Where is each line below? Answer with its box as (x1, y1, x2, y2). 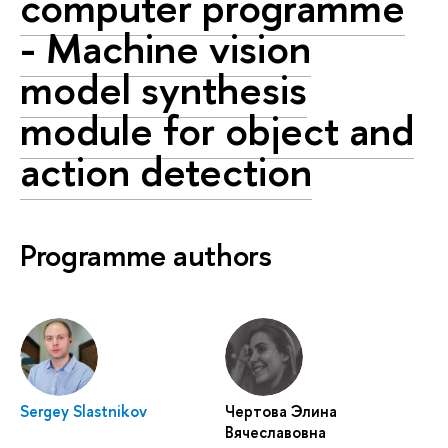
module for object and (20, 101, 414, 158)
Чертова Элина (224, 400, 337, 423)
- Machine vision (20, 19, 311, 76)
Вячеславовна (224, 421, 326, 444)
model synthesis (20, 60, 307, 117)
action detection (20, 142, 312, 199)
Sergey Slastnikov (20, 400, 147, 423)
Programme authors (20, 233, 272, 276)
